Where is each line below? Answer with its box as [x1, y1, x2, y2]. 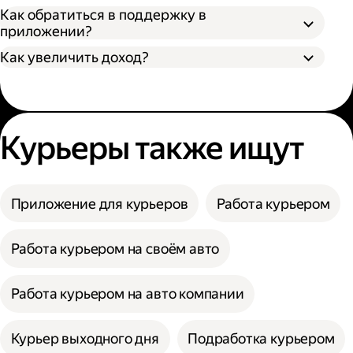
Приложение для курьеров [10, 195, 188, 212]
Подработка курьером [188, 330, 335, 347]
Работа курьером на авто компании [10, 285, 244, 303]
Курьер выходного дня [10, 330, 159, 347]
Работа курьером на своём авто [10, 240, 220, 257]
